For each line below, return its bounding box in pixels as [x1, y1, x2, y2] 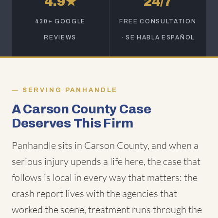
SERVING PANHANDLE [22, 87, 118, 93]
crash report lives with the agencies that [12, 187, 177, 200]
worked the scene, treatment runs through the [12, 203, 202, 216]
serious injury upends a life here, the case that [12, 155, 200, 167]
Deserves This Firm [12, 116, 133, 130]
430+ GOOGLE [35, 18, 86, 25]
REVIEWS [44, 34, 77, 41]
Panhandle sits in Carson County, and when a [12, 139, 199, 151]
